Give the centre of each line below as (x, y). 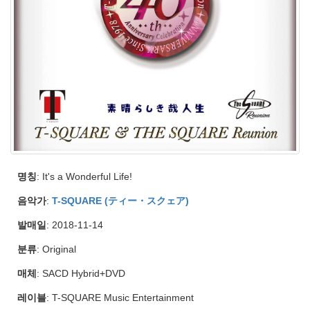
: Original (56, 249)
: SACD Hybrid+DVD (81, 273)
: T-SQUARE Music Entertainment (120, 298)
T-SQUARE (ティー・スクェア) (120, 201)
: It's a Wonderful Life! (84, 176)
